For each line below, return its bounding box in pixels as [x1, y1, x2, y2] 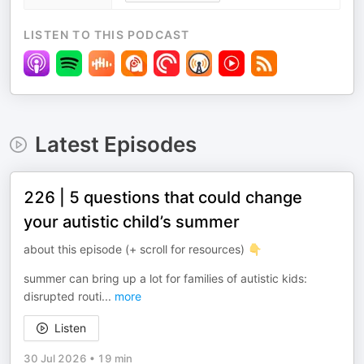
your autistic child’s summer [24, 212, 240, 232]
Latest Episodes [34, 132, 197, 157]
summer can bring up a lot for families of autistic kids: [24, 271, 307, 285]
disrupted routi [24, 289, 102, 303]
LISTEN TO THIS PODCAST [24, 28, 190, 41]
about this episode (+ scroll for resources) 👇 [24, 242, 262, 256]
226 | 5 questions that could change [24, 188, 302, 207]
